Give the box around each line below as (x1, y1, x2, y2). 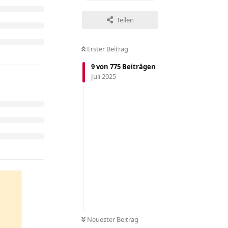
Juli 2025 (91, 72, 116, 81)
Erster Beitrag (87, 44, 128, 54)
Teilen (116, 15, 134, 25)
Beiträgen (121, 62, 156, 72)
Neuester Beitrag (87, 215, 138, 224)
